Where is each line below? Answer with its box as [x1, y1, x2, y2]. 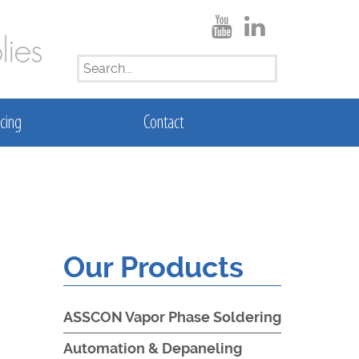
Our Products [63, 251, 244, 284]
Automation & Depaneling [63, 340, 242, 357]
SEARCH [79, 58, 130, 74]
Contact [143, 114, 184, 133]
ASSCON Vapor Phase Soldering [63, 309, 281, 325]
